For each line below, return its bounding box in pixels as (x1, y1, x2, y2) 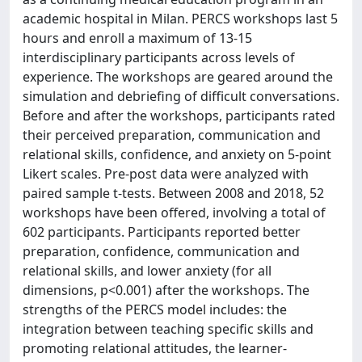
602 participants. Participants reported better (23, 222, 301, 241)
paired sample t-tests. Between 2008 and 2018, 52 (23, 183, 324, 202)
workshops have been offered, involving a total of (23, 203, 326, 221)
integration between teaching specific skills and (23, 319, 314, 338)
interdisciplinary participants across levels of (23, 48, 295, 66)
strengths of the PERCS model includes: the (23, 300, 287, 318)
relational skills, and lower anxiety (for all (23, 261, 271, 280)
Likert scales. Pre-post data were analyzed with (23, 164, 309, 183)
